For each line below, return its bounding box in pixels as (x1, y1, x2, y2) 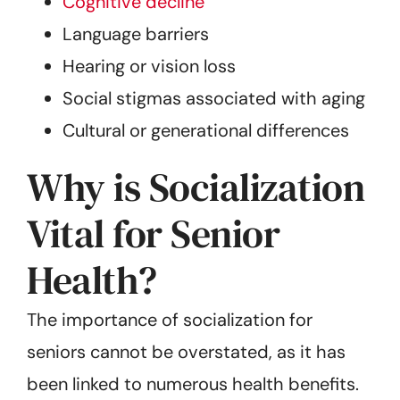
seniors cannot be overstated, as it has (27, 339, 346, 363)
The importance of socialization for (27, 307, 312, 331)
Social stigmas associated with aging (62, 86, 365, 110)
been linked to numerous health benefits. (27, 371, 359, 396)
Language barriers (62, 21, 209, 46)
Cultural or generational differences (62, 118, 349, 142)
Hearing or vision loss (62, 54, 236, 78)
